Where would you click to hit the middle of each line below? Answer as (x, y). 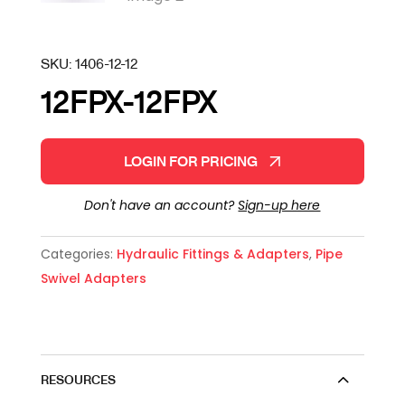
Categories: (78, 254)
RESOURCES (78, 380)
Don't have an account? (161, 206)
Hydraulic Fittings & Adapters (212, 254)
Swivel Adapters (93, 279)
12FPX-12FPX (129, 101)
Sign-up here (279, 206)
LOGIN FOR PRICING (191, 161)
